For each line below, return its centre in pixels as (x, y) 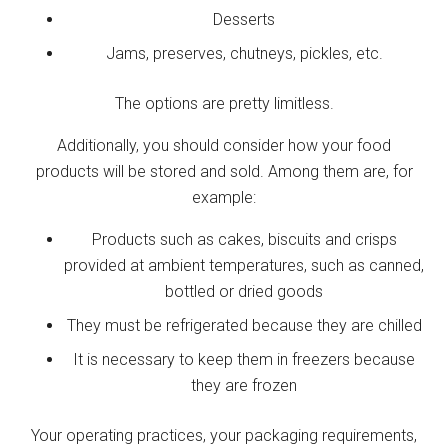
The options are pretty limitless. (224, 103)
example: (224, 197)
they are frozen (244, 385)
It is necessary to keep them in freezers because (244, 359)
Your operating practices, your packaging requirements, (224, 435)
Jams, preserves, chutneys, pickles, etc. (244, 53)
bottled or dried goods (244, 291)
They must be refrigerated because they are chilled (244, 325)
